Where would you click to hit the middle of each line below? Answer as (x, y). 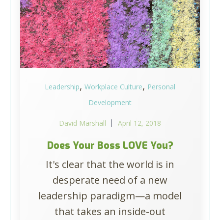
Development (110, 102)
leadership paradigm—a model (110, 196)
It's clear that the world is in (110, 164)
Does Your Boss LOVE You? (110, 146)
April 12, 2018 (139, 123)
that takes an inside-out (110, 211)
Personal (161, 87)
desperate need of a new (110, 180)
